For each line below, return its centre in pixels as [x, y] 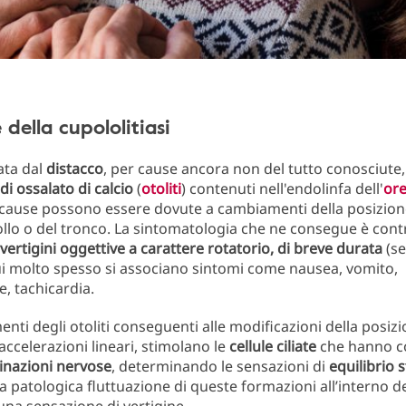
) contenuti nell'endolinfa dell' [282, 188]
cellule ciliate [275, 346]
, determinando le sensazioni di [220, 366]
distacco [75, 169]
